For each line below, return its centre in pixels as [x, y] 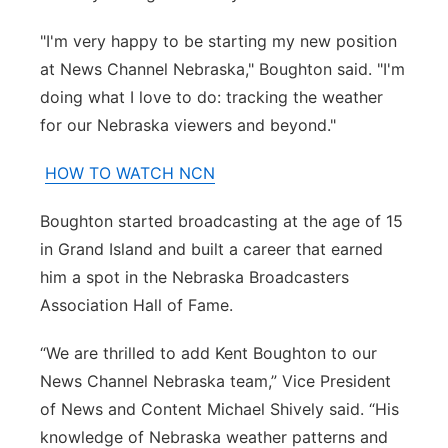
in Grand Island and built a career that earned [211, 249]
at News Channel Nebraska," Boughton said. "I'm [222, 69]
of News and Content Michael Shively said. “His [219, 409]
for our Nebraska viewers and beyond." [188, 125]
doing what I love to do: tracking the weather [211, 97]
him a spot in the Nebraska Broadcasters [194, 277]
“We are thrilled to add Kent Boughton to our [208, 353]
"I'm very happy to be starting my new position [218, 41]
